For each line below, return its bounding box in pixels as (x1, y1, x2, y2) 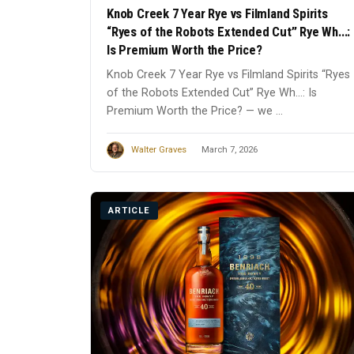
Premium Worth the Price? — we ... (107, 104, 283, 118)
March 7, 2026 (201, 144, 258, 155)
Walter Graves (131, 144, 186, 155)
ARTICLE (108, 205, 150, 216)
